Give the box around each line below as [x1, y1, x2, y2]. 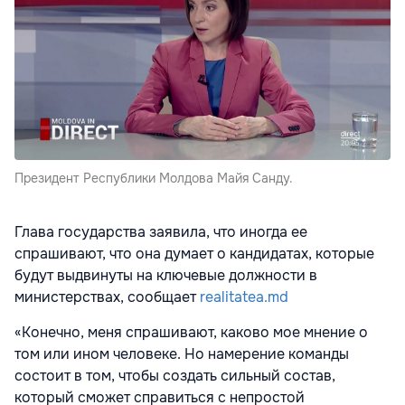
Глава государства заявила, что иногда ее [14, 222, 307, 242]
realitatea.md [196, 287, 288, 307]
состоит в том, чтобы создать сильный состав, [14, 366, 335, 386]
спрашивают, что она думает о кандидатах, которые [14, 244, 374, 264]
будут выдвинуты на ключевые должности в [14, 266, 317, 286]
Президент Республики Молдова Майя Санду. [14, 170, 293, 187]
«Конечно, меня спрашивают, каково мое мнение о [14, 323, 368, 343]
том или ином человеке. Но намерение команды [14, 344, 349, 364]
